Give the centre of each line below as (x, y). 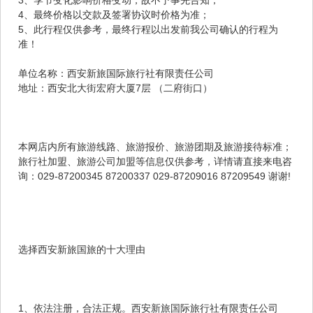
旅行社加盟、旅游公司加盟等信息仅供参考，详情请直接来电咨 (155, 161)
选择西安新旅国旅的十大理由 (82, 249)
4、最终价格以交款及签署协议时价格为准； (114, 14)
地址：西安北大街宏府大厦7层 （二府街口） (117, 88)
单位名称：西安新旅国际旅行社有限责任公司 (117, 73)
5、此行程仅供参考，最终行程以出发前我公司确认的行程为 (148, 29)
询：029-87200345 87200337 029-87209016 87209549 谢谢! (279, 176)
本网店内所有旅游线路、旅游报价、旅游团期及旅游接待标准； (155, 146)
